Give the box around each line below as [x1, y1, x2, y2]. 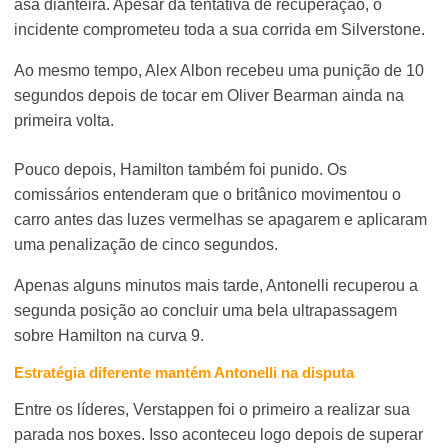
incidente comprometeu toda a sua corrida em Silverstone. [14, 20, 426, 38]
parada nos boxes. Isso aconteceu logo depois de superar [14, 425, 424, 443]
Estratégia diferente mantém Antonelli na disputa [14, 363, 355, 381]
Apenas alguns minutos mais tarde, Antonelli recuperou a [14, 276, 419, 294]
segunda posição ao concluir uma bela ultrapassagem [14, 301, 398, 319]
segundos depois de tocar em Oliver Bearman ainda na [14, 86, 405, 104]
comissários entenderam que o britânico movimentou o [14, 185, 402, 203]
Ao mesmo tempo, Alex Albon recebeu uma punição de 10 [14, 61, 425, 79]
